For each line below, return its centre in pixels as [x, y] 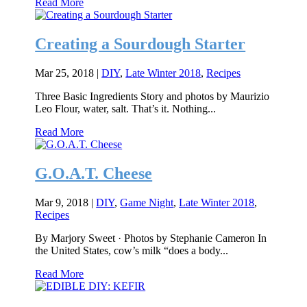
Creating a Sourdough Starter [140, 44]
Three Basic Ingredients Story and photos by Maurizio [152, 97]
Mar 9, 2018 [62, 202]
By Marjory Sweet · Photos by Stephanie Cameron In [151, 238]
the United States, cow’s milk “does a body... [132, 250]
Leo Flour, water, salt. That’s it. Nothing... [126, 109]
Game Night [147, 202]
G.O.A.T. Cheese [94, 174]
